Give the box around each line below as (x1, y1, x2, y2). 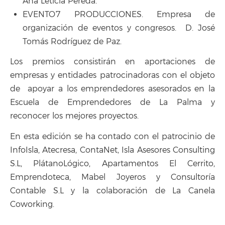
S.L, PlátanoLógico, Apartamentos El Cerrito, (10, 158, 215, 169)
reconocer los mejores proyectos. (10, 111, 139, 121)
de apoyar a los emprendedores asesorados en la (10, 84, 215, 94)
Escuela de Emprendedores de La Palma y (10, 97, 215, 107)
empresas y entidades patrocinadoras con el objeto (10, 70, 215, 80)
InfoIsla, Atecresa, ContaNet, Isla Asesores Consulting (10, 145, 215, 155)
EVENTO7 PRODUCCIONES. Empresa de (23, 9, 215, 20)
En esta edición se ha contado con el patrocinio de (10, 131, 215, 142)
